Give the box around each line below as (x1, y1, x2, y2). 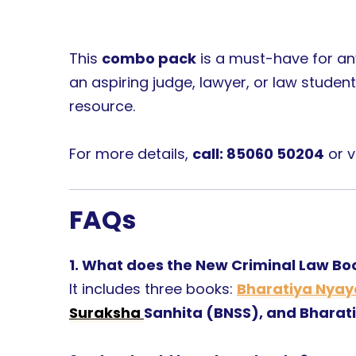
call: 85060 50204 (192, 143, 324, 164)
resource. (69, 96, 135, 117)
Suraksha (69, 303, 144, 323)
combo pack (102, 48, 196, 69)
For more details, (69, 143, 192, 164)
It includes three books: (69, 279, 237, 300)
